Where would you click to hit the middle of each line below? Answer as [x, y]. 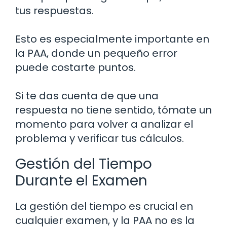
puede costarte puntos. [75, 68]
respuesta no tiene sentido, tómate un [113, 110]
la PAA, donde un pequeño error [96, 53]
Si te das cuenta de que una [87, 96]
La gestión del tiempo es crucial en [104, 206]
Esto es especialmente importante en [112, 39]
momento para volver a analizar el [104, 124]
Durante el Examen [81, 181]
